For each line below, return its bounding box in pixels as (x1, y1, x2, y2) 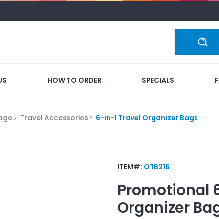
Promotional (117, 179, 209, 200)
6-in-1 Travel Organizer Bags (96, 112, 198, 123)
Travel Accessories (20, 112, 88, 123)
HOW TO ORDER (47, 75, 102, 85)
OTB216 (144, 161, 170, 172)
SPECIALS (142, 75, 175, 85)
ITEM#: (117, 161, 144, 172)
